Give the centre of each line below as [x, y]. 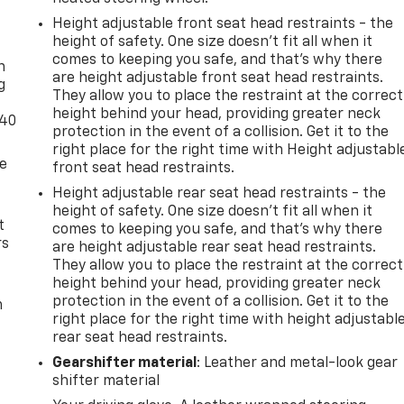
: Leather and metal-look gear [298, 363]
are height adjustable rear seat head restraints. [215, 248]
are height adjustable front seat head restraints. [218, 78]
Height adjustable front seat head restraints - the [223, 24]
